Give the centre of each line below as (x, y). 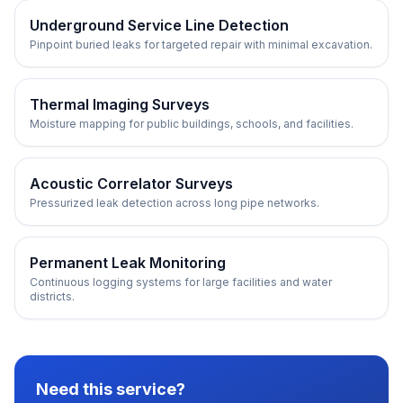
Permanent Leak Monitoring (128, 263)
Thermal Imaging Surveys (120, 104)
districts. (52, 296)
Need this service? (111, 389)
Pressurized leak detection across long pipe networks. (175, 203)
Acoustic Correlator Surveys (131, 184)
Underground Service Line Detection (159, 25)
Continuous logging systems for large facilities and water (181, 282)
